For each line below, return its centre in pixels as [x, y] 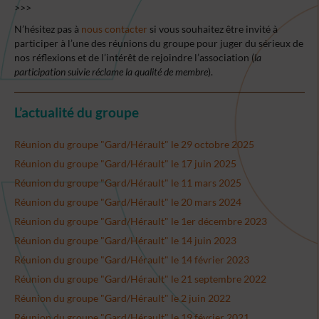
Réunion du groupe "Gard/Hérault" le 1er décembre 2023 [141, 221]
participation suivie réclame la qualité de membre [111, 72]
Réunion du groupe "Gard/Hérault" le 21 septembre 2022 [140, 278]
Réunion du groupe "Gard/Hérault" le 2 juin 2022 [122, 298]
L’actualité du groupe [77, 112]
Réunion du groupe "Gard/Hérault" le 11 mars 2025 [128, 182]
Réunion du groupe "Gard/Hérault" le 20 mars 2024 [128, 202]
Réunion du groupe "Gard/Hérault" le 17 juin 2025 [125, 163]
